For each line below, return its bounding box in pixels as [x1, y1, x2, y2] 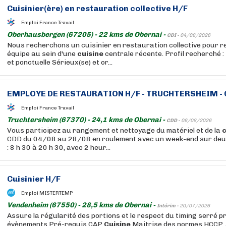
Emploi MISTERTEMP [21, 190, 73, 196]
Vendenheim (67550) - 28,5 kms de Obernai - [7, 201, 157, 209]
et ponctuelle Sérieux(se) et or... [7, 58, 112, 67]
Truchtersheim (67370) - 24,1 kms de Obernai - [7, 116, 166, 124]
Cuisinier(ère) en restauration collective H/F [7, 4, 188, 13]
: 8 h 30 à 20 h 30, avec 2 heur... [7, 143, 110, 152]
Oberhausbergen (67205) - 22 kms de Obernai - [7, 30, 167, 39]
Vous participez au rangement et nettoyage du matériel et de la [7, 126, 222, 135]
